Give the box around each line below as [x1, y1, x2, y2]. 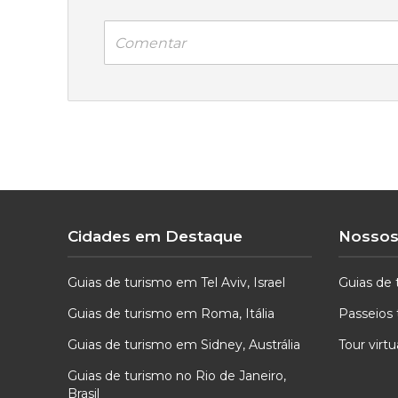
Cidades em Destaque [67, 227, 243, 246]
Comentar [114, 34, 186, 52]
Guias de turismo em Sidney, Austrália [67, 337, 300, 354]
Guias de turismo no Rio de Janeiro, [67, 368, 286, 385]
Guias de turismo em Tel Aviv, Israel [67, 275, 285, 291]
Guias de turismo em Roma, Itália [67, 306, 275, 322]
